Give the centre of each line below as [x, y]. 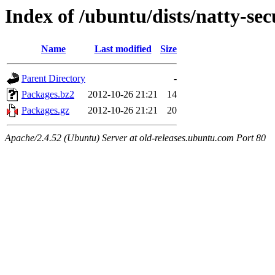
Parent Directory [53, 79]
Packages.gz [45, 110]
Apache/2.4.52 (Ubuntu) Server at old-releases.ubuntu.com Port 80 [135, 138]
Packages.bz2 [48, 95]
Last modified [123, 49]
